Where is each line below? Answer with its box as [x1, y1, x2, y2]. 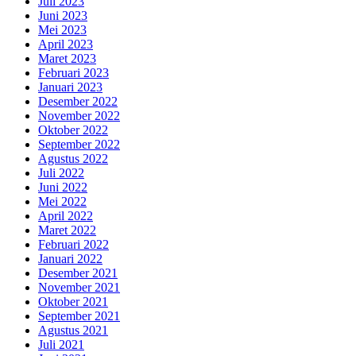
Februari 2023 [38, 66, 109, 80]
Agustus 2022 [38, 152, 108, 166]
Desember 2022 [38, 95, 118, 109]
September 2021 [38, 309, 120, 323]
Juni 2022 [38, 180, 87, 195]
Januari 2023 [38, 80, 103, 95]
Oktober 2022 [38, 123, 108, 137]
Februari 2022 [38, 238, 109, 252]
